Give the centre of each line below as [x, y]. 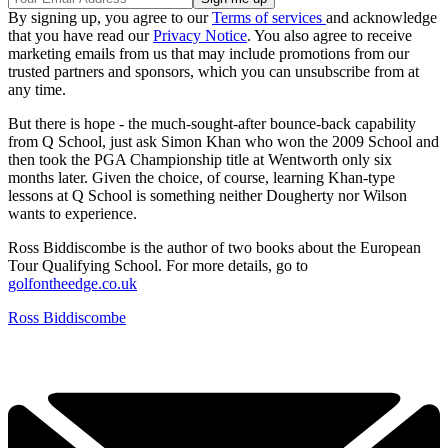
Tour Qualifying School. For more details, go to [158, 266]
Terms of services [269, 18]
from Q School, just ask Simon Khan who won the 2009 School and [223, 142]
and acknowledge [381, 18]
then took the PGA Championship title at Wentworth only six [200, 160]
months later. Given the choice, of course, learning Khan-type [201, 178]
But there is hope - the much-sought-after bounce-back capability [212, 124]
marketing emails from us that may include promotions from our [208, 54]
